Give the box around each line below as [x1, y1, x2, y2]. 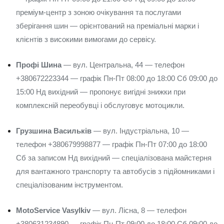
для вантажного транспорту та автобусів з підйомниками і [16, 167, 214, 175]
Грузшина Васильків [16, 126, 91, 135]
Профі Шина [16, 60, 61, 69]
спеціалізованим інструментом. [16, 180, 123, 189]
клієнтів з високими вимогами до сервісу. [16, 35, 156, 43]
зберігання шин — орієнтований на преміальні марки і [16, 21, 199, 30]
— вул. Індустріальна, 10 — [91, 126, 189, 135]
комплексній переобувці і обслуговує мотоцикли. [16, 101, 184, 109]
